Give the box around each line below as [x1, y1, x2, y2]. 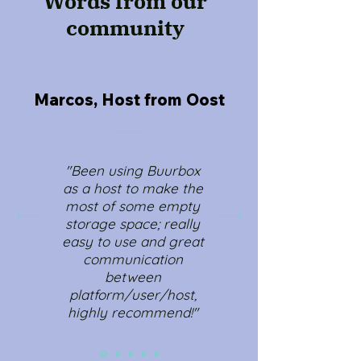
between [104, 268, 161, 285]
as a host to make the [62, 180, 203, 197]
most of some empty [65, 197, 200, 214]
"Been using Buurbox [65, 162, 200, 179]
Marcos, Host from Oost [33, 89, 225, 110]
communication [82, 251, 183, 268]
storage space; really [65, 215, 200, 232]
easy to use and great [61, 233, 204, 250]
